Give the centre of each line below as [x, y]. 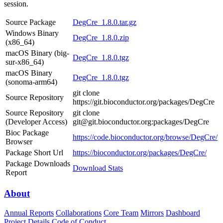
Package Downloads [38, 164]
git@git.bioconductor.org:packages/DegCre [141, 122]
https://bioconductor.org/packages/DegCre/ [140, 153]
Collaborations [79, 213]
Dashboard [183, 213]
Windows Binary [32, 33]
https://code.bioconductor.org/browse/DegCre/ [145, 137]
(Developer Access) [36, 122]
